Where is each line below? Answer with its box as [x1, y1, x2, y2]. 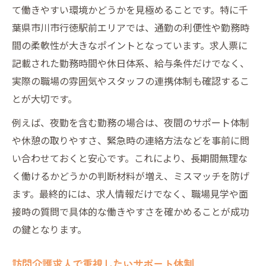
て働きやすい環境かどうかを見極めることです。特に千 [12, 2, 248, 17]
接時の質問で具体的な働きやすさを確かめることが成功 [12, 204, 249, 218]
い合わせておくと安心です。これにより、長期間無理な [12, 150, 248, 165]
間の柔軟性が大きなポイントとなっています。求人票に [12, 37, 248, 52]
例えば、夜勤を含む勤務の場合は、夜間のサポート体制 [12, 115, 249, 129]
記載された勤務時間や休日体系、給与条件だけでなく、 [12, 55, 249, 70]
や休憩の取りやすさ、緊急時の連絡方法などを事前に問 [12, 132, 249, 147]
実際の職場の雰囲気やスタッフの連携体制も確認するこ [12, 73, 249, 88]
